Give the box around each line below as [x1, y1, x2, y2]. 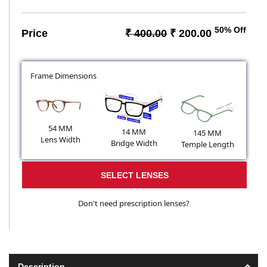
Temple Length [181, 139, 234, 150]
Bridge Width [110, 137, 157, 148]
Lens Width [40, 133, 80, 145]
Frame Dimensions [30, 70, 97, 81]
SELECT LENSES [100, 170, 169, 180]
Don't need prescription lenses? [78, 198, 190, 209]
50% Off [215, 26, 246, 35]
